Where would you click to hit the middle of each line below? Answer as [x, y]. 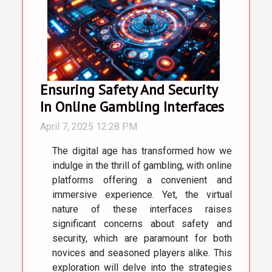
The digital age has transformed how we [142, 151]
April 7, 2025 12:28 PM [89, 127]
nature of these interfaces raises [142, 209]
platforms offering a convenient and [142, 180]
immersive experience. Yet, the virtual [142, 195]
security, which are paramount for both [142, 239]
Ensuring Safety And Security [129, 90]
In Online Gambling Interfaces [132, 107]
